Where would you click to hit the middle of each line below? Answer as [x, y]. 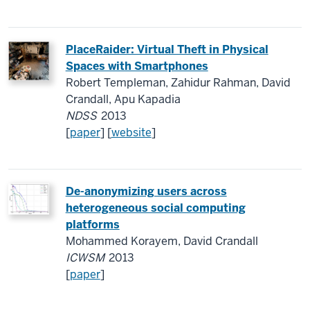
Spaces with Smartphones [137, 66]
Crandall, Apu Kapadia [123, 99]
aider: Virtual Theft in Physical [185, 49]
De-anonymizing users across [146, 191]
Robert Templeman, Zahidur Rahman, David [178, 83]
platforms [92, 225]
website [131, 133]
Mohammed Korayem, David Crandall [162, 241]
